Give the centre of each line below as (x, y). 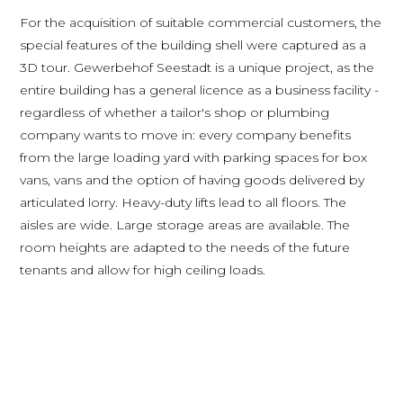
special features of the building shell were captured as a (193, 45)
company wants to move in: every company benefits (186, 134)
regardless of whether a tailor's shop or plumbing (175, 112)
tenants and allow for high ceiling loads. (143, 269)
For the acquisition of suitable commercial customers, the (201, 22)
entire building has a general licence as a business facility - (200, 90)
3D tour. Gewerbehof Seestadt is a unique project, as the (197, 67)
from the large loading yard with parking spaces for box (194, 157)
